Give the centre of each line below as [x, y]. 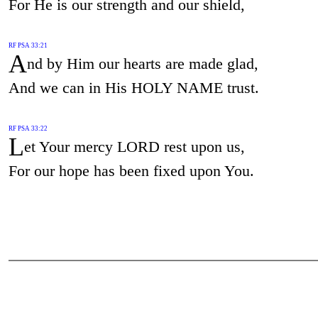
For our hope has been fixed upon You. [131, 170]
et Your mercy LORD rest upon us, [134, 146]
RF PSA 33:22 [28, 128]
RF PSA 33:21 [28, 45]
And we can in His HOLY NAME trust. [133, 87]
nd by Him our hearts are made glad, [142, 63]
